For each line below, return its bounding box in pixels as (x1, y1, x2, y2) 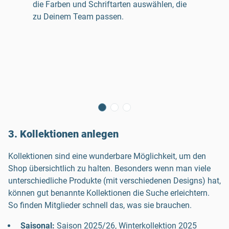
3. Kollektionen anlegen (8, 127, 119, 140)
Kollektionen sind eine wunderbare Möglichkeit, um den (8, 151, 206, 161)
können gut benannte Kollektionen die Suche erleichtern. (8, 188, 210, 198)
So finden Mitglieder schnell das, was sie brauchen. (8, 200, 192, 210)
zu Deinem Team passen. (33, 12, 124, 22)
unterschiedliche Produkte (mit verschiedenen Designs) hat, (8, 175, 221, 186)
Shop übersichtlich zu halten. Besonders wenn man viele (8, 163, 211, 173)
